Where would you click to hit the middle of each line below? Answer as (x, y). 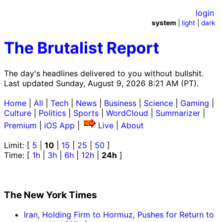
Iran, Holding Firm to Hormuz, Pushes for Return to (119, 215)
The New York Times (51, 195)
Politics (52, 113)
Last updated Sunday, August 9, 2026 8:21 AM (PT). (101, 83)
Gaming (195, 103)
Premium (20, 125)
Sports (86, 113)
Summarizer (178, 113)
